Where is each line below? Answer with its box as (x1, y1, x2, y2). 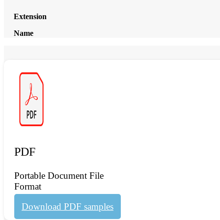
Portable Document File (14, 170, 104, 181)
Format (14, 181, 41, 192)
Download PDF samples (22, 201, 113, 212)
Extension (14, 12, 47, 21)
